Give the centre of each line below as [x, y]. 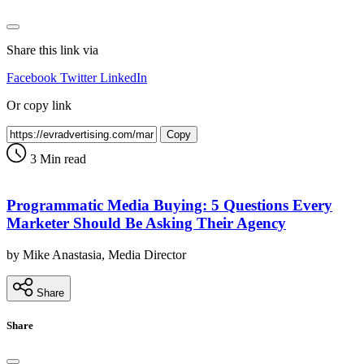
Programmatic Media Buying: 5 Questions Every [169, 205]
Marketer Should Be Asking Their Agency [146, 223]
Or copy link [39, 106]
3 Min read [56, 159]
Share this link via [52, 50]
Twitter [78, 78]
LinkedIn [123, 78]
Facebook [32, 78]
